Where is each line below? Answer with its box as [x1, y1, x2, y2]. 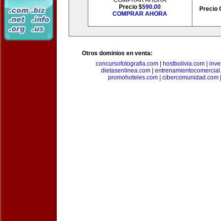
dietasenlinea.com [101, 67, 150, 74]
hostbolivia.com [162, 60, 205, 67]
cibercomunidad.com [162, 74, 219, 81]
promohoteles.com [108, 74, 158, 81]
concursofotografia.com [95, 60, 158, 67]
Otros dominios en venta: [82, 50, 152, 57]
